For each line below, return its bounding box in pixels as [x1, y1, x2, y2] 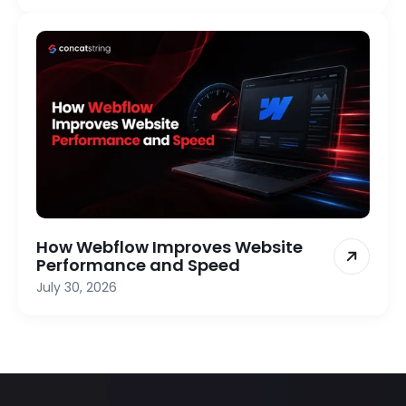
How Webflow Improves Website [36, 235, 303, 258]
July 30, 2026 [36, 277, 117, 296]
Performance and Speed [36, 253, 240, 276]
